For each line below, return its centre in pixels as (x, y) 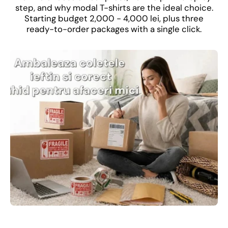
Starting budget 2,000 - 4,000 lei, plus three (114, 19)
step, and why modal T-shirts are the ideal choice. (114, 8)
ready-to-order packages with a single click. (114, 29)
